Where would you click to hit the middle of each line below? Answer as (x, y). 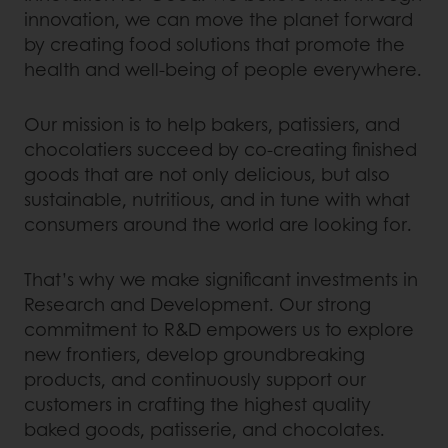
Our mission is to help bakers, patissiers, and (212, 123)
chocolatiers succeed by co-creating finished (220, 148)
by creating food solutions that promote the (214, 43)
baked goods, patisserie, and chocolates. (204, 428)
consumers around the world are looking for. (218, 223)
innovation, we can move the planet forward (218, 18)
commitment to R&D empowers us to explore (219, 328)
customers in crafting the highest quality (197, 403)
